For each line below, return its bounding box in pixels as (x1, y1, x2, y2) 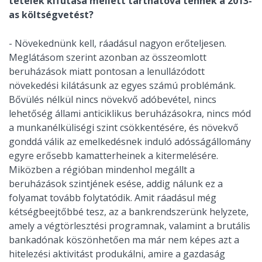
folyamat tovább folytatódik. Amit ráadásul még (9, 191, 216, 205)
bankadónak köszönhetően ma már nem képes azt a (9, 233, 239, 247)
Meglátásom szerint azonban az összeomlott (9, 51, 206, 64)
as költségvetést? (9, 8, 94, 22)
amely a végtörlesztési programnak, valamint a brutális (9, 219, 250, 233)
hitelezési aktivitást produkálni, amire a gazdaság (9, 247, 225, 261)
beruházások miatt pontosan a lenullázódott (9, 65, 205, 78)
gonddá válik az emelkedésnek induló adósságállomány (9, 135, 251, 149)
